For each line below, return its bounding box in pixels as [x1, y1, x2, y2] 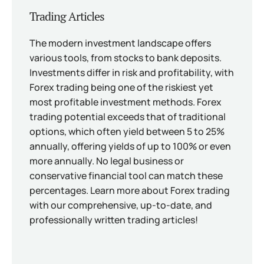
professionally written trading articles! [29, 213, 198, 226]
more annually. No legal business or [29, 154, 184, 167]
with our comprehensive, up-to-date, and [29, 199, 212, 212]
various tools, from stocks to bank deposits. [29, 51, 222, 64]
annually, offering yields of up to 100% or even [29, 140, 231, 153]
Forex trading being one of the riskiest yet [29, 81, 213, 94]
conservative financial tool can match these [29, 169, 223, 182]
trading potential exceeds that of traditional [29, 110, 226, 123]
